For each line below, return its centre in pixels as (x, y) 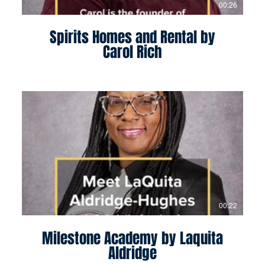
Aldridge (132, 253)
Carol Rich (132, 52)
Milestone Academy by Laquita (132, 238)
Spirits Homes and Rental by (132, 38)
